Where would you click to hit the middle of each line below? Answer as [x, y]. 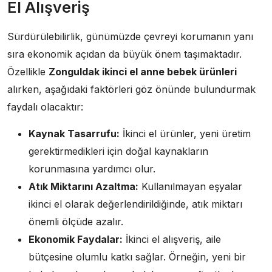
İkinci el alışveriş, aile [172, 239]
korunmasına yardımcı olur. [92, 168]
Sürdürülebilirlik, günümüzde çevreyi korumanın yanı [130, 36]
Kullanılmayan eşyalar [190, 186]
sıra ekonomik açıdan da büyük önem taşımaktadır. [124, 54]
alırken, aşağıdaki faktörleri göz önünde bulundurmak [131, 89]
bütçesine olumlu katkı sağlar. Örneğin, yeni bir [137, 257]
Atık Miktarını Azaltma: [83, 186]
